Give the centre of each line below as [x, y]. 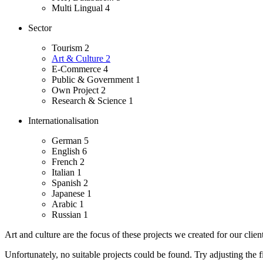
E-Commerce [77, 69]
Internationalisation [63, 121]
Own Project [76, 90]
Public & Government [94, 80]
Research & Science [90, 101]
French [66, 162]
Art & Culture [79, 59]
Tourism [68, 48]
